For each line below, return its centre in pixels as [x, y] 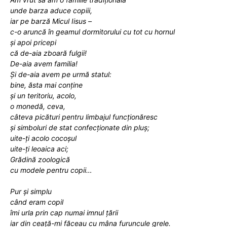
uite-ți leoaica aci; [39, 148]
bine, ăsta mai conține [46, 85]
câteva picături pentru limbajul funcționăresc [84, 117]
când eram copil [37, 202]
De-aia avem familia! [44, 63]
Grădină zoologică [40, 159]
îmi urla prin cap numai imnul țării [64, 212]
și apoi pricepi [33, 42]
